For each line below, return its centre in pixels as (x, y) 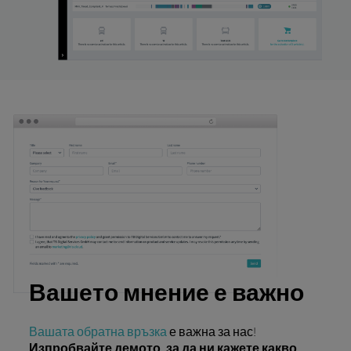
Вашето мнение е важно (166, 292)
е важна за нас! (211, 332)
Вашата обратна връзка (98, 332)
